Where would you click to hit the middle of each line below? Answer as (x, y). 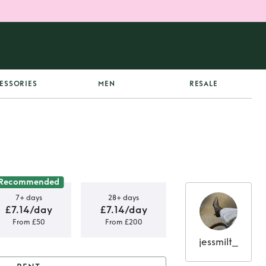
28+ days (123, 197)
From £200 (123, 222)
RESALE (203, 84)
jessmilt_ (218, 242)
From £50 (28, 222)
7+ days (28, 197)
